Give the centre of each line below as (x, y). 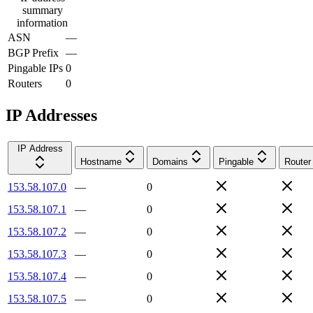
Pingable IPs (35, 68)
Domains (170, 161)
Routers (25, 83)
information (42, 22)
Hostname (101, 161)
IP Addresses (51, 115)
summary (42, 10)
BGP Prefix (33, 52)
